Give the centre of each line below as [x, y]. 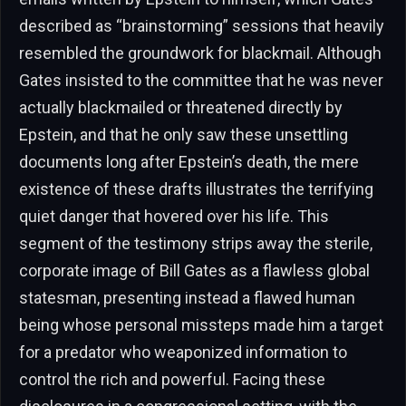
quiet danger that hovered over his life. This [174, 217]
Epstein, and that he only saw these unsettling [184, 135]
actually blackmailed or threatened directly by [181, 108]
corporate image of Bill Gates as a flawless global [194, 271]
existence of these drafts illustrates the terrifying [196, 189]
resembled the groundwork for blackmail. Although [200, 53]
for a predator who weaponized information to [183, 353]
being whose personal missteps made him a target [201, 325]
